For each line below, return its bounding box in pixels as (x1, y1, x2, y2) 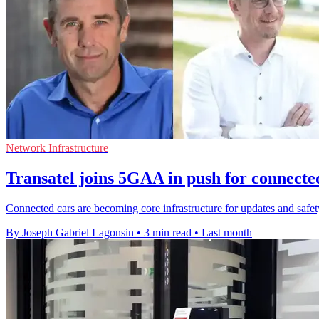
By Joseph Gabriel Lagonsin (6, 226, 134, 239)
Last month (202, 226, 252, 239)
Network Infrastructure (6, 142, 108, 154)
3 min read (144, 226, 192, 239)
